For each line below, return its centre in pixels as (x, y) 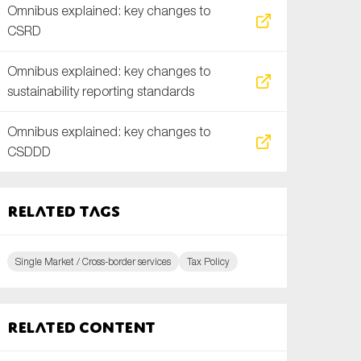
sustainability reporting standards (101, 91)
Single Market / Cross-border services (93, 261)
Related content (81, 327)
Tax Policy (209, 261)
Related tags (64, 211)
